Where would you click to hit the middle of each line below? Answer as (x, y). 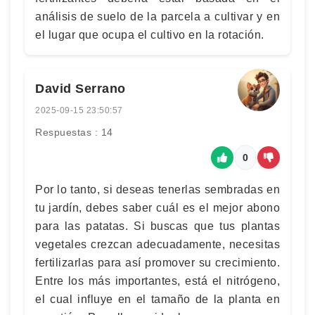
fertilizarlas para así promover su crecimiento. (157, 262)
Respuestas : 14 (74, 132)
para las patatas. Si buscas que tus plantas (157, 226)
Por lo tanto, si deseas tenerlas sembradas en (157, 189)
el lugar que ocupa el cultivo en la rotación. (150, 34)
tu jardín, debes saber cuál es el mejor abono (157, 207)
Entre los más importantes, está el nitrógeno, (157, 281)
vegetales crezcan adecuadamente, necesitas (157, 244)
